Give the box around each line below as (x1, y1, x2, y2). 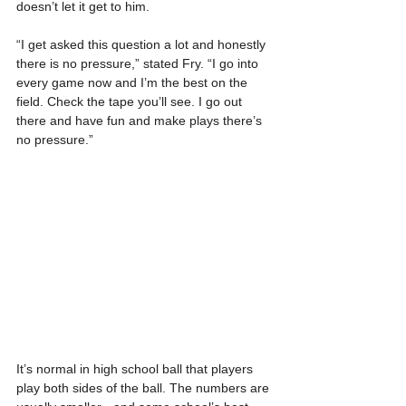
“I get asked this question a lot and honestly (16, 37, 269, 53)
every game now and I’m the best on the (16, 75, 251, 91)
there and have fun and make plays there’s (16, 113, 266, 129)
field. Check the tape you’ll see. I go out (16, 94, 246, 110)
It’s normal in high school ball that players (16, 361, 256, 376)
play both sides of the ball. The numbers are (16, 380, 273, 395)
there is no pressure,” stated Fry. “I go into (16, 56, 262, 72)
